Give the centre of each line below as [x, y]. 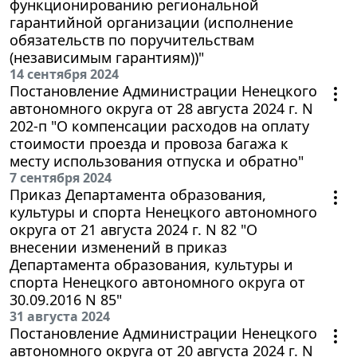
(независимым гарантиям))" [107, 57]
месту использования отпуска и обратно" [157, 161]
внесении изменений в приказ [118, 247]
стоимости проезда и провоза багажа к [149, 143]
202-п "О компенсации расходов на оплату [159, 126]
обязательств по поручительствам [132, 39]
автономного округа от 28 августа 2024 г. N [161, 108]
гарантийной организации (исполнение [151, 22]
